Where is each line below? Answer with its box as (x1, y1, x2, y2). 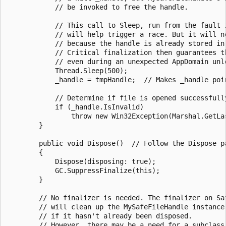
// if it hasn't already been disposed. (7, 211, 192, 220)
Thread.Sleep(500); (7, 66, 128, 75)
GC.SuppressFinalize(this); (7, 166, 160, 175)
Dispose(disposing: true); (7, 157, 156, 165)
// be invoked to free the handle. (7, 3, 188, 11)
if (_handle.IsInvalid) (7, 102, 144, 111)
